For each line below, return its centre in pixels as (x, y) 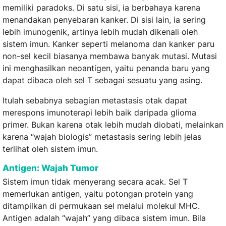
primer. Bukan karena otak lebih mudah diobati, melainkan (113, 125)
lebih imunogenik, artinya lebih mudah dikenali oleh (100, 32)
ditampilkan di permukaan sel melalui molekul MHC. (101, 206)
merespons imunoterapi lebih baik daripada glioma (99, 113)
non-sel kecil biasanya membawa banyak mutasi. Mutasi (110, 56)
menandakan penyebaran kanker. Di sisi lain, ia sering (104, 20)
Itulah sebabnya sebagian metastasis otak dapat (95, 101)
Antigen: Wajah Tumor (50, 168)
